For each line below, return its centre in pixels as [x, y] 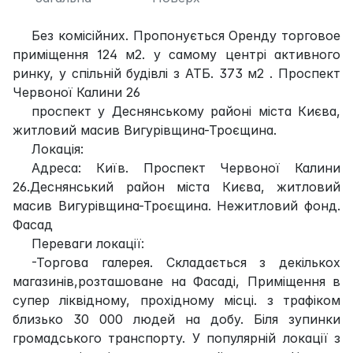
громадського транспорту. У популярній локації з [176, 338]
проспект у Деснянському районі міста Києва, [186, 111]
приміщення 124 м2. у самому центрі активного [176, 54]
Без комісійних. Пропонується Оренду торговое [186, 35]
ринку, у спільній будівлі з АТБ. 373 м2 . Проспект [176, 73]
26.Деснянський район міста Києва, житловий [176, 186]
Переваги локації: [88, 243]
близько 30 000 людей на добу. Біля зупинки [176, 319]
